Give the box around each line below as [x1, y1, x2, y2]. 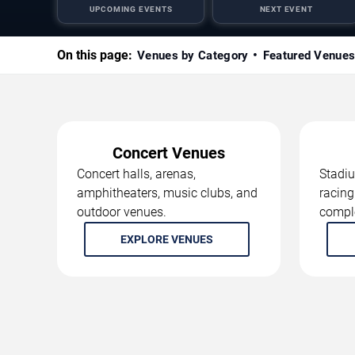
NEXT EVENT [259, 4, 313, 13]
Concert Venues [113, 143, 225, 162]
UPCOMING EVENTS [89, 4, 173, 13]
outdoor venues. [77, 204, 166, 219]
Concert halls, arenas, [77, 166, 196, 181]
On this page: [57, 47, 132, 63]
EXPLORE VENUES [120, 232, 213, 246]
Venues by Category [137, 48, 249, 63]
